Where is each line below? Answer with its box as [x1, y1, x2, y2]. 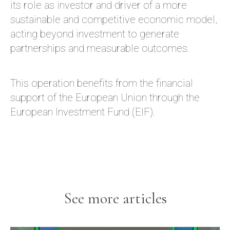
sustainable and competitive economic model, [10, 13, 217, 26]
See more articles [63, 189, 167, 208]
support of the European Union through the [10, 91, 200, 104]
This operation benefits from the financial [10, 77, 193, 89]
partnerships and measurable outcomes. [10, 42, 189, 54]
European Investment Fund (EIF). [10, 106, 155, 118]
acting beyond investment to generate [10, 28, 179, 40]
